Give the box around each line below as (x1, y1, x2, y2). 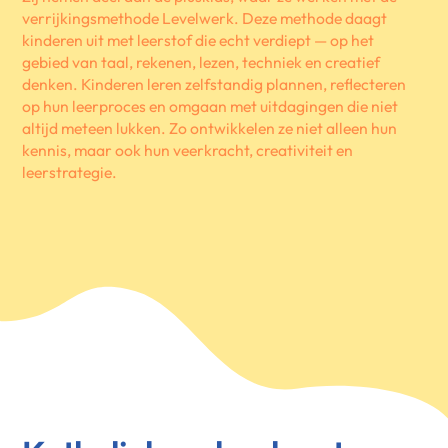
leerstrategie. (22, 162, 118, 183)
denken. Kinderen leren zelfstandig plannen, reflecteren (22, 74, 407, 95)
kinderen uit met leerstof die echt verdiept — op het (22, 30, 375, 51)
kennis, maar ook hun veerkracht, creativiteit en (22, 140, 354, 161)
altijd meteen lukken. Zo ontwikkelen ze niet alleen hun (22, 118, 398, 139)
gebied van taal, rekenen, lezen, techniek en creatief (22, 52, 381, 73)
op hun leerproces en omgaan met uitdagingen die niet (22, 96, 399, 117)
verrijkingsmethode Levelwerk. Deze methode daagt (22, 8, 388, 29)
